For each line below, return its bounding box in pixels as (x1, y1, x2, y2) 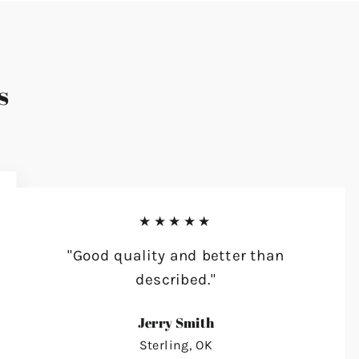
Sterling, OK (139, 337, 212, 353)
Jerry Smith (138, 313, 215, 332)
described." (135, 270, 216, 288)
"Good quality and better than (67, 246, 284, 264)
